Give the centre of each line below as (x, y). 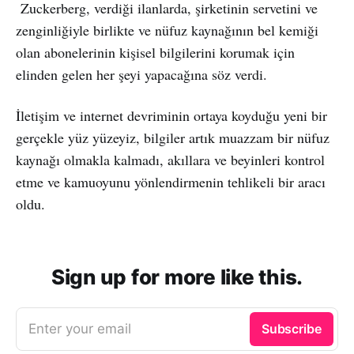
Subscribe (291, 328)
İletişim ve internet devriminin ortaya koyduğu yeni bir (171, 115)
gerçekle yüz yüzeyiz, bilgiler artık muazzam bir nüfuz (173, 137)
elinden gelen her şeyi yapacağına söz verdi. (141, 74)
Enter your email (80, 328)
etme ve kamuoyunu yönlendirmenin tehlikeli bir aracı (171, 181)
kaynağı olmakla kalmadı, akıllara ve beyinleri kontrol (170, 159)
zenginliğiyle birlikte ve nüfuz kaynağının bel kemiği (167, 30)
